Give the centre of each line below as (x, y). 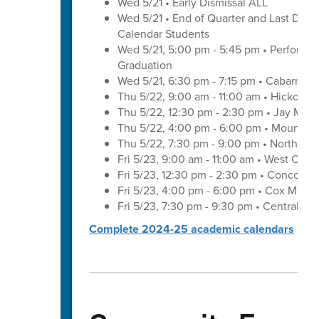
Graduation (145, 65)
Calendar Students (163, 33)
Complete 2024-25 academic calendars (191, 229)
